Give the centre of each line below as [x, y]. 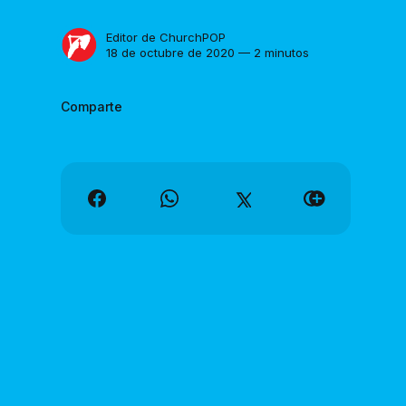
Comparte [92, 106]
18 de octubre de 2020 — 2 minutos [208, 52]
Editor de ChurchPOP [166, 37]
